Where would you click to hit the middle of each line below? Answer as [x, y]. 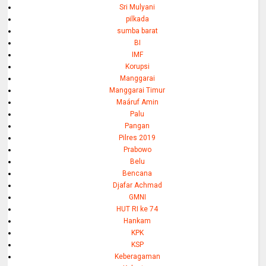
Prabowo [137, 150]
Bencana [137, 174]
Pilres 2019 [137, 138]
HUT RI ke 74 [137, 209]
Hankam [137, 221]
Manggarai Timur [137, 91]
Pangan [137, 126]
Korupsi [137, 67]
